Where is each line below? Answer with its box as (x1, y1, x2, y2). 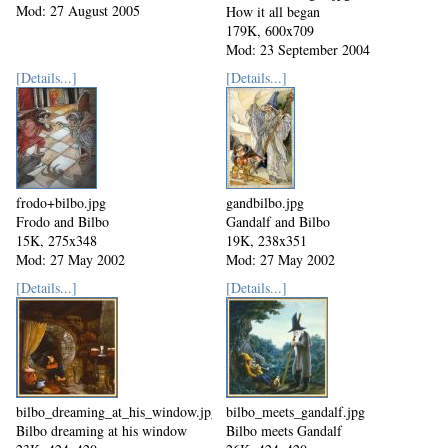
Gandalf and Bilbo (226, 212, 330, 232)
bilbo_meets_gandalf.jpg (226, 402, 365, 422)
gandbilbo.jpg (226, 193, 304, 213)
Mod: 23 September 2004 (226, 40, 370, 60)
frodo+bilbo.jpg (16, 193, 106, 213)
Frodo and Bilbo (16, 212, 109, 232)
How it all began (226, 2, 320, 22)
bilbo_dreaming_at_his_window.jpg (16, 402, 218, 422)
